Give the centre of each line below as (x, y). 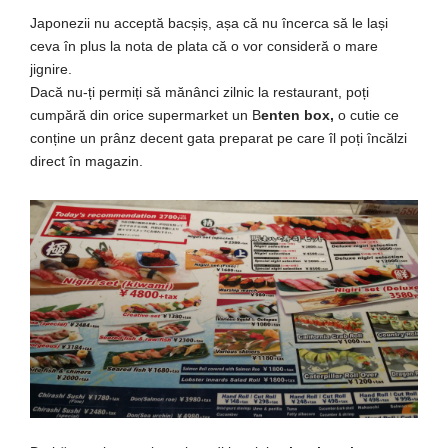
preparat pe (256, 137)
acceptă (139, 22)
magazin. (112, 160)
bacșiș (188, 22)
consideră (298, 45)
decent (161, 137)
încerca (305, 22)
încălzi (387, 137)
